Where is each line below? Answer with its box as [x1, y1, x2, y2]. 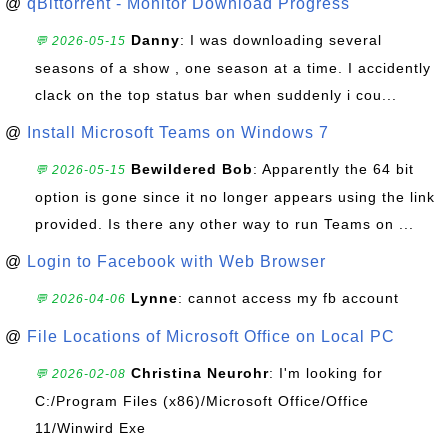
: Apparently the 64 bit [253, 161, 414, 177]
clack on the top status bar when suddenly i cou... [35, 87, 397, 103]
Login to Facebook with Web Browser [27, 253, 326, 270]
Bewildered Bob [131, 161, 253, 177]
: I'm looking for [269, 365, 383, 381]
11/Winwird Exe [35, 420, 146, 436]
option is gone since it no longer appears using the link [35, 189, 435, 205]
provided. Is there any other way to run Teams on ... [35, 216, 414, 232]
